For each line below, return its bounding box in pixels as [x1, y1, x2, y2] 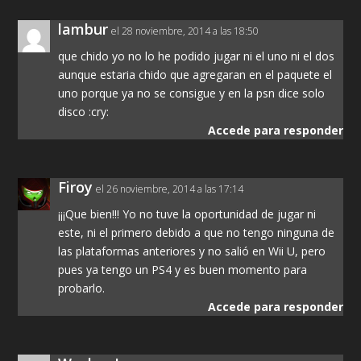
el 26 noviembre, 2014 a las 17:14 [96, 181, 244, 196]
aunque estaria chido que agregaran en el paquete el [58, 66, 333, 82]
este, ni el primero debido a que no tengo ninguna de [58, 224, 335, 240]
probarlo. [58, 280, 106, 296]
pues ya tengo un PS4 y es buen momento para [58, 261, 308, 277]
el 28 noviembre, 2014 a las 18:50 [111, 23, 259, 38]
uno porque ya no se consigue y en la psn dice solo [58, 85, 326, 101]
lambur [58, 19, 109, 39]
